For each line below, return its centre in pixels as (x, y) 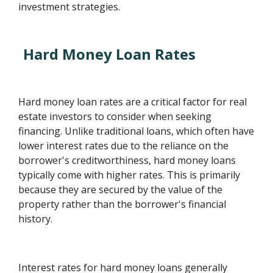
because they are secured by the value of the (121, 190)
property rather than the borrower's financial (122, 204)
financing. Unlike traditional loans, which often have (136, 131)
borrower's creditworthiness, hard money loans (127, 161)
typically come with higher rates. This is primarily (129, 175)
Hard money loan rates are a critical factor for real (133, 102)
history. (36, 219)
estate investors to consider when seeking (115, 117)
